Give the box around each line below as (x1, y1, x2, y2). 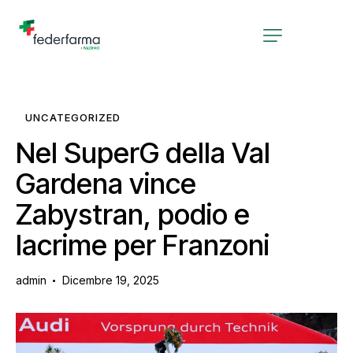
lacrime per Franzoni (16, 228, 269, 263)
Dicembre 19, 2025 (61, 273, 159, 288)
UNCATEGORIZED (25, 111, 121, 124)
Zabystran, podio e (16, 197, 250, 232)
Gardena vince (16, 166, 196, 202)
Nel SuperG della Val (16, 136, 270, 171)
